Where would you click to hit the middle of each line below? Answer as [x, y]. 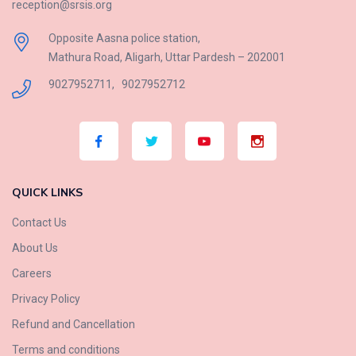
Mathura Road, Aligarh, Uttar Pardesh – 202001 [166, 57]
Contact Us [39, 222]
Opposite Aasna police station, [124, 38]
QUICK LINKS [47, 192]
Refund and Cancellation [74, 324]
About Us [35, 248]
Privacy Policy [46, 298]
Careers [32, 273]
